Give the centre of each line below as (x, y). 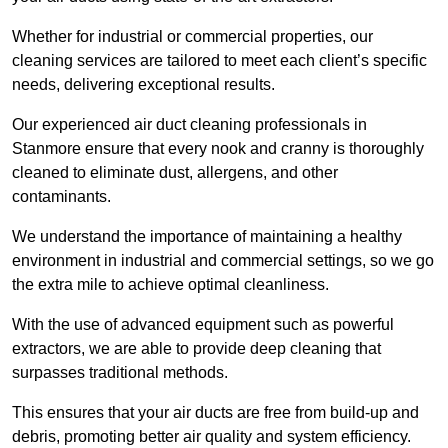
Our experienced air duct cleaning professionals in (189, 125)
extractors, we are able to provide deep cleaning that (196, 349)
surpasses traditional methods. (120, 373)
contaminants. (63, 197)
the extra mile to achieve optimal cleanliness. (170, 285)
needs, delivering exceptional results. (143, 85)
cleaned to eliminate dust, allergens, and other (175, 173)
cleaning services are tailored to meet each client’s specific (219, 61)
